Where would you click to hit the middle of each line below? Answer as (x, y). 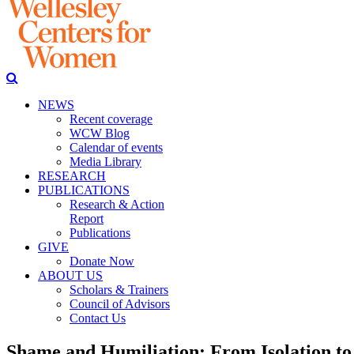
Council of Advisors (120, 304)
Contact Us (98, 318)
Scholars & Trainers (119, 290)
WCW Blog (100, 133)
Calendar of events (116, 147)
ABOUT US (70, 275)
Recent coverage (111, 119)
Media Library (105, 162)
